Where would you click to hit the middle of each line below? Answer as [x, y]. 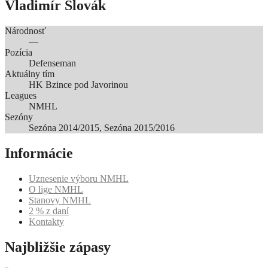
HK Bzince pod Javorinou [78, 84]
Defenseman [52, 63]
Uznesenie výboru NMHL [79, 178]
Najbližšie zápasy [58, 247]
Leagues [21, 95]
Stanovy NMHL [60, 200]
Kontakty [46, 221]
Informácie [39, 153]
